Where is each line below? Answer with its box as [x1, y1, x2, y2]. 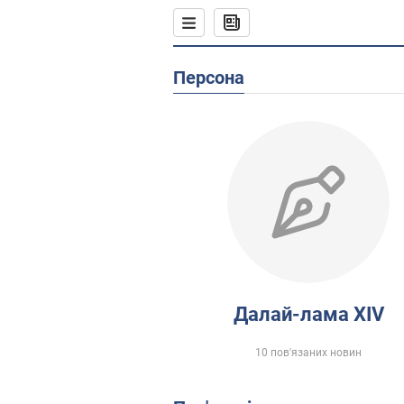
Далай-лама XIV [233, 303, 384, 326]
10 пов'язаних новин [255, 346, 362, 359]
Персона [186, 67, 244, 88]
